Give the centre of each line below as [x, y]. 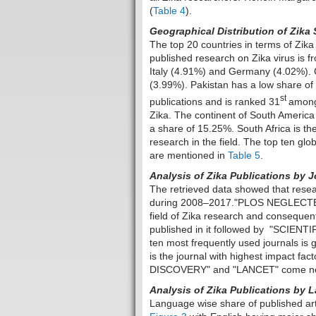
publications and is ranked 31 [215, 101]
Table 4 [169, 11]
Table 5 [244, 155]
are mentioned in [189, 155]
